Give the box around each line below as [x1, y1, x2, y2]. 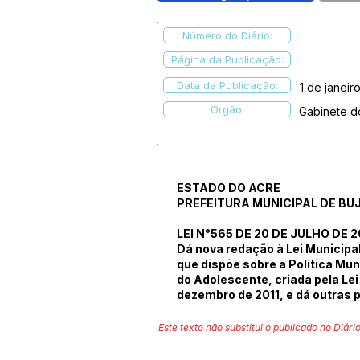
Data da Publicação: [176, 79, 278, 92]
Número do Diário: [182, 29, 272, 42]
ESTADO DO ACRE [177, 181, 280, 194]
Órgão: [210, 103, 244, 116]
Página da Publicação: [170, 53, 284, 66]
